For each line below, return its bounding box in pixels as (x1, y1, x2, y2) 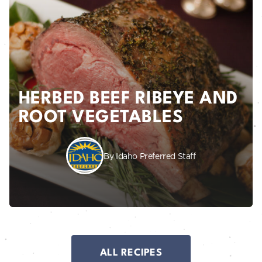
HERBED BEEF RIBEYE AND (19, 91, 238, 108)
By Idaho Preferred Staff (104, 150, 196, 161)
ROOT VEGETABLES (19, 109, 184, 127)
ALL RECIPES (100, 248, 162, 258)
